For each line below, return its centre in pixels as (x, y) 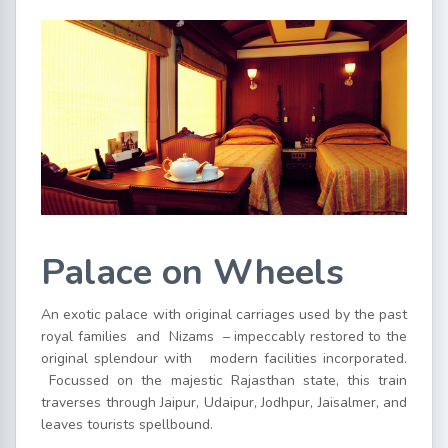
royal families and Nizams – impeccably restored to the (224, 337)
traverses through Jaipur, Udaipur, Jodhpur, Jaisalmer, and (224, 403)
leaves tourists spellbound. (127, 425)
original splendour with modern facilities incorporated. (224, 359)
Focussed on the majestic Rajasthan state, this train (224, 381)
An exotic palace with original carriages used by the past (224, 315)
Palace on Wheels (192, 273)
